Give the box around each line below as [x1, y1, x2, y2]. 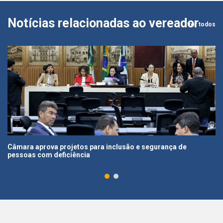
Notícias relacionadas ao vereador [7, 16, 199, 30]
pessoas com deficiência [7, 151, 90, 159]
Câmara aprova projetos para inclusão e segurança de [7, 143, 187, 151]
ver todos [187, 21, 216, 28]
